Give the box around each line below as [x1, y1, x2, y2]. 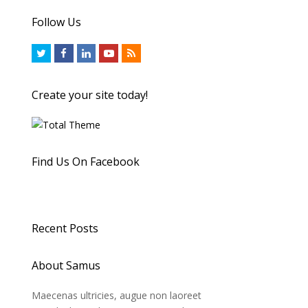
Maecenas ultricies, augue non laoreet [32, 289, 201, 302]
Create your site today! [32, 87, 148, 103]
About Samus [32, 258, 100, 274]
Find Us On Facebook [32, 154, 140, 170]
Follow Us [32, 14, 81, 30]
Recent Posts [32, 221, 98, 236]
